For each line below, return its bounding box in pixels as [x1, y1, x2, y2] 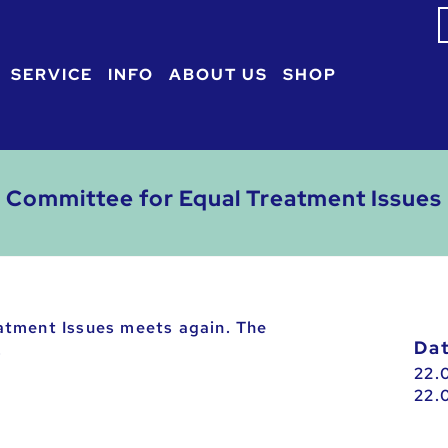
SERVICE [10, 64, 93, 86]
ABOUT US [168, 64, 268, 86]
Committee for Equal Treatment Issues [6, 184, 442, 214]
